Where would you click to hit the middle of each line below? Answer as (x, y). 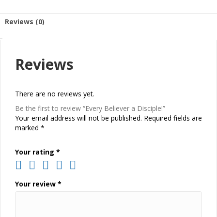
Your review (36, 184)
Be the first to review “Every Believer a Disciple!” (90, 108)
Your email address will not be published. (78, 118)
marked (28, 128)
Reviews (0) (25, 22)
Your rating (36, 152)
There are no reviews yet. (55, 94)
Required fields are (173, 118)
